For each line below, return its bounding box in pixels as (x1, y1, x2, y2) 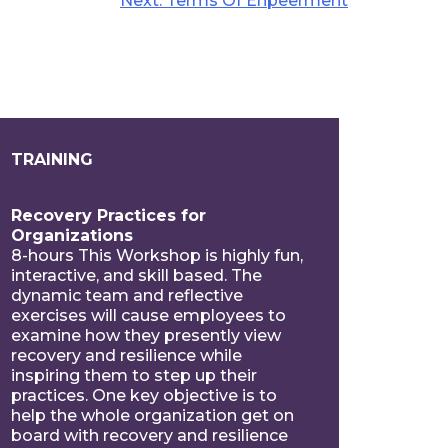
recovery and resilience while (10, 345, 242, 365)
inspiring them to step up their (10, 365, 257, 385)
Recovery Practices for (10, 205, 206, 225)
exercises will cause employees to (10, 305, 286, 325)
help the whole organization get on (10, 405, 294, 425)
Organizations (10, 225, 133, 245)
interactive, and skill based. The (10, 265, 262, 285)
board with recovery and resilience (10, 425, 288, 445)
